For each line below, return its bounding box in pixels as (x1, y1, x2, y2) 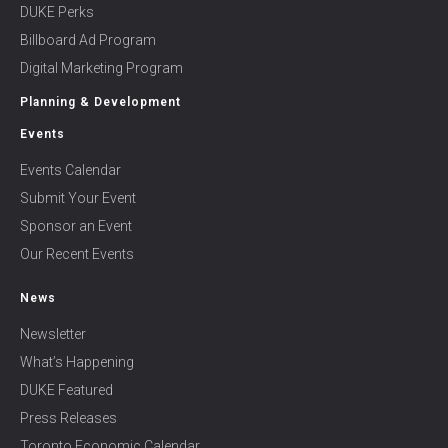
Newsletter (20, 326, 86, 342)
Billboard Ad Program (20, 32, 156, 48)
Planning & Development (20, 95, 181, 109)
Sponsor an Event (20, 218, 132, 234)
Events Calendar (20, 162, 121, 178)
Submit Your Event (20, 190, 136, 206)
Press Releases (20, 410, 117, 426)
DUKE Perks (20, 4, 94, 20)
